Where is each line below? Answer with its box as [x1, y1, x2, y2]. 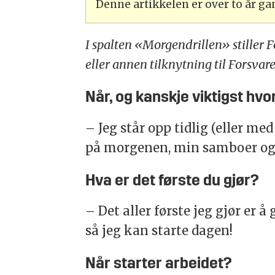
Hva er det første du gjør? [85, 173, 260, 189]
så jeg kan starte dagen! [85, 222, 233, 238]
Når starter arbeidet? [85, 257, 233, 273]
